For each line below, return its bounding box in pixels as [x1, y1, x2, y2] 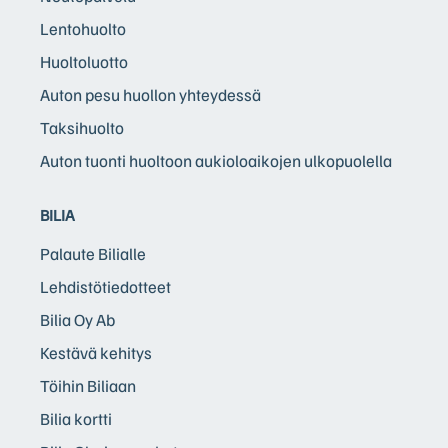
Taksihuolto [40, 116, 124, 138]
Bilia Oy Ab [40, 308, 115, 330]
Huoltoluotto [40, 50, 128, 72]
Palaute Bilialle [40, 242, 146, 264]
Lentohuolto [40, 17, 126, 39]
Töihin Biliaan [40, 374, 136, 396]
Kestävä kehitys [40, 341, 152, 363]
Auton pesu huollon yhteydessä [40, 83, 261, 105]
